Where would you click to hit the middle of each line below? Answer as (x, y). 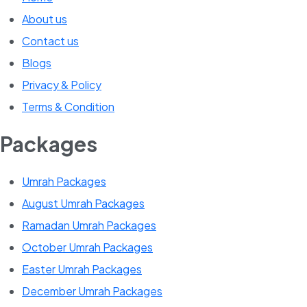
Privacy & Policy (62, 84)
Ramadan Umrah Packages (89, 225)
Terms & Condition (68, 106)
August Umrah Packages (83, 203)
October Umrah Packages (87, 247)
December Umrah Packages (92, 291)
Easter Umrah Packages (82, 269)
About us (45, 19)
